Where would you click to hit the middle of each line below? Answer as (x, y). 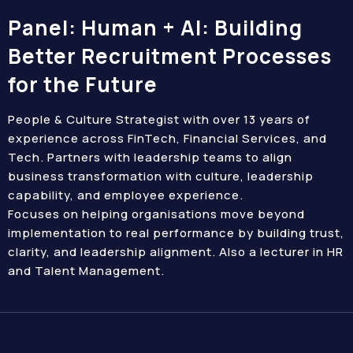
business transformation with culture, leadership (161, 176)
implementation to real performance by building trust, (176, 233)
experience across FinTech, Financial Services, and (167, 138)
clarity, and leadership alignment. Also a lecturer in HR (176, 252)
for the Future (83, 84)
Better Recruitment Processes (170, 56)
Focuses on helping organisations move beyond (156, 214)
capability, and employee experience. (126, 195)
